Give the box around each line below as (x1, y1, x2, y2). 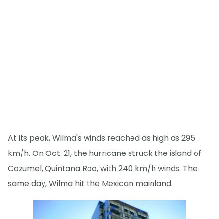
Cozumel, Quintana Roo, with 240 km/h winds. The (8, 163, 197, 175)
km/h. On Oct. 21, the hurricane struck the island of (8, 148, 201, 159)
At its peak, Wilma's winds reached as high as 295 (8, 132, 195, 144)
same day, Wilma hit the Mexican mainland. (8, 178, 173, 190)
